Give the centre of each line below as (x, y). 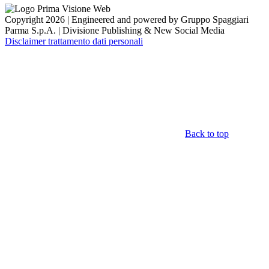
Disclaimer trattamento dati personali (74, 41)
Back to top (207, 134)
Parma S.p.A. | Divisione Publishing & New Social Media (115, 31)
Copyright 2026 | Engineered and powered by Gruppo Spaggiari (127, 20)
